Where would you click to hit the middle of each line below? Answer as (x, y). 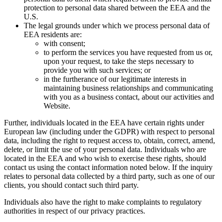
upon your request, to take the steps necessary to (119, 61)
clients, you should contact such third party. (71, 185)
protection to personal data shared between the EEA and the (117, 7)
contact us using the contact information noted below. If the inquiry (108, 167)
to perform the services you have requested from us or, (128, 52)
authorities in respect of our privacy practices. (75, 211)
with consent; (64, 43)
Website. (57, 106)
